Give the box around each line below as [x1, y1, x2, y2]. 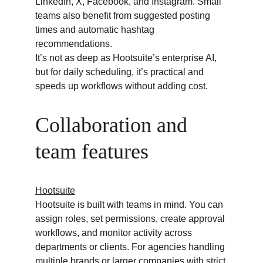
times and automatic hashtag [35, 25, 157, 35]
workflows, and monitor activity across [35, 228, 194, 238]
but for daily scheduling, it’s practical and [35, 67, 206, 77]
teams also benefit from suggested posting [35, 11, 213, 21]
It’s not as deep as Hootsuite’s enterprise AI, [35, 53, 219, 63]
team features [35, 140, 149, 163]
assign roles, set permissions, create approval [35, 214, 227, 224]
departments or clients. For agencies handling [35, 242, 227, 252]
